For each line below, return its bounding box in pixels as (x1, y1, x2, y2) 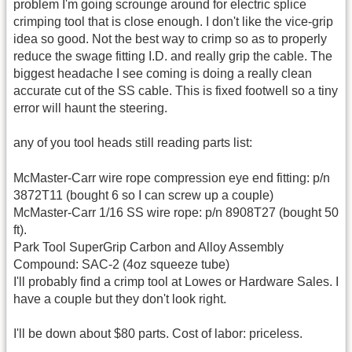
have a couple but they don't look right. (13, 291, 226, 306)
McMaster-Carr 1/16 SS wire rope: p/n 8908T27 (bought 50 (13, 205, 339, 219)
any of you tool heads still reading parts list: (13, 136, 252, 150)
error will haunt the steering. (13, 101, 167, 115)
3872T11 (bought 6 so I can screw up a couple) (13, 188, 273, 202)
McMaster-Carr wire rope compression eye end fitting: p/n (13, 170, 330, 185)
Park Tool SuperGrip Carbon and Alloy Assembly (13, 240, 284, 254)
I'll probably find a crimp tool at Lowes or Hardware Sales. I (13, 274, 339, 288)
